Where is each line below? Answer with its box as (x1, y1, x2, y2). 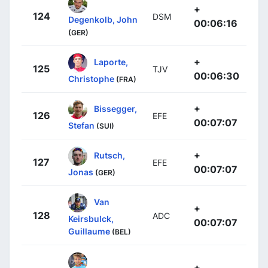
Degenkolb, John (68, 14, 138, 25)
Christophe (68, 74, 114, 84)
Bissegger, (94, 103, 137, 114)
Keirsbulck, (68, 214, 114, 224)
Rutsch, (94, 150, 125, 160)
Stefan (68, 120, 95, 130)
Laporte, (94, 56, 128, 67)
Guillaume (68, 226, 110, 236)
